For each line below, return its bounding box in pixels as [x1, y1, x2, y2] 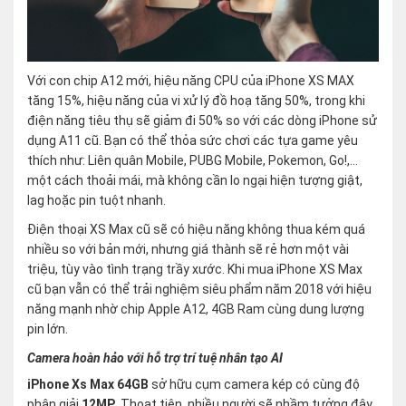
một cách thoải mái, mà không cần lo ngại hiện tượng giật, [27, 173, 362, 188]
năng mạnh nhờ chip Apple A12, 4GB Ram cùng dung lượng [27, 302, 364, 317]
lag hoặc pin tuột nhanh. [27, 193, 166, 208]
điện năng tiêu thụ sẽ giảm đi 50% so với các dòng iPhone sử [27, 113, 377, 129]
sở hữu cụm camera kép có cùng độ [149, 377, 360, 392]
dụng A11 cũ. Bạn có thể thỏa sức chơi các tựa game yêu [27, 133, 358, 149]
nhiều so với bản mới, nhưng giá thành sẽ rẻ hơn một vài [27, 242, 349, 257]
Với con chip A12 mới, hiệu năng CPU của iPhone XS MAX [27, 73, 354, 89]
